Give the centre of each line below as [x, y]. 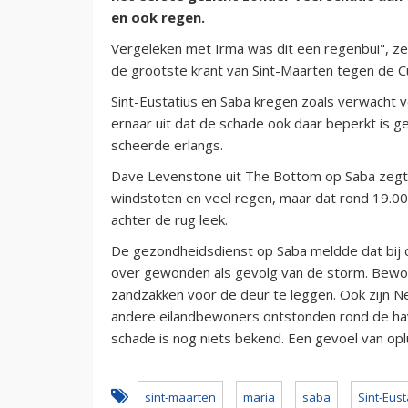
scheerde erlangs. [167, 144]
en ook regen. [158, 17]
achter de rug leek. [169, 219]
